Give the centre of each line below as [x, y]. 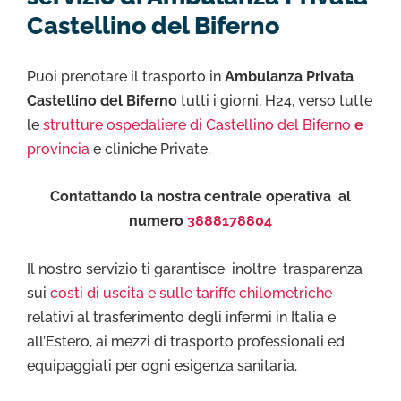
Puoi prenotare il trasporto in [126, 76]
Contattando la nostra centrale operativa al [200, 197]
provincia [58, 149]
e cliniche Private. [150, 149]
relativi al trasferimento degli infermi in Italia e [181, 317]
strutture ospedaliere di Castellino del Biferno [199, 124]
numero [158, 221]
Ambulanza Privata [289, 76]
